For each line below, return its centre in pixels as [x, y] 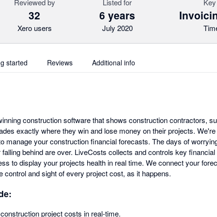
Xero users [34, 28]
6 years [117, 15]
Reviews [60, 62]
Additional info [114, 62]
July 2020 [117, 28]
